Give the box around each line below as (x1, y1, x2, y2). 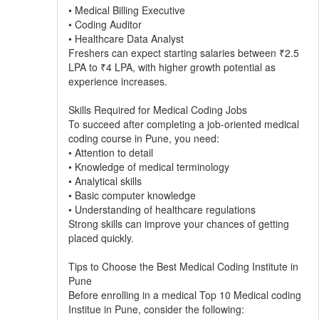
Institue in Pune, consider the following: (68, 302, 244, 316)
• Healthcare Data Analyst (68, 31, 184, 46)
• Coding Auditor (68, 17, 142, 31)
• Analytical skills (68, 174, 142, 188)
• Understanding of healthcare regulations (68, 202, 256, 216)
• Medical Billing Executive (68, 3, 185, 17)
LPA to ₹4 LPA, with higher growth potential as (68, 60, 276, 74)
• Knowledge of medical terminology (68, 159, 229, 174)
